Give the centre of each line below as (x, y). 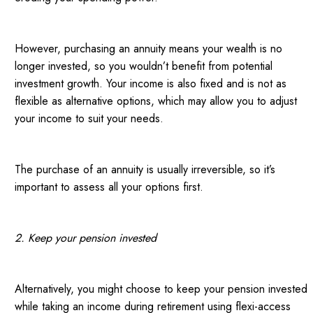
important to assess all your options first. (109, 187)
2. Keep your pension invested (86, 238)
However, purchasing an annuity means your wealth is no (149, 49)
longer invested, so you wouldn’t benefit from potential (144, 66)
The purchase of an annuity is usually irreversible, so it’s (145, 170)
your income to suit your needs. (91, 119)
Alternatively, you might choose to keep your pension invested (161, 289)
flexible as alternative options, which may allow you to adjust (156, 101)
